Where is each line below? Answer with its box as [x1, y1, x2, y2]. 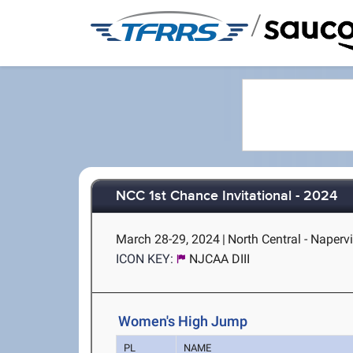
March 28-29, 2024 [116, 232, 221, 247]
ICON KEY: [116, 251, 174, 266]
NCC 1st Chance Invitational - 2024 [116, 188, 338, 206]
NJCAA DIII [189, 251, 251, 266]
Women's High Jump [118, 313, 248, 329]
